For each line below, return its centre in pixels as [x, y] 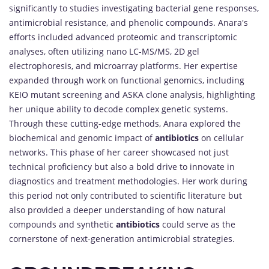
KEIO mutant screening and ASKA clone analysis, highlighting [132, 94]
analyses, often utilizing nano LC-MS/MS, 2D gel [104, 51]
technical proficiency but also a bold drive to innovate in [122, 166]
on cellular [221, 138]
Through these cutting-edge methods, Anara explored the [125, 123]
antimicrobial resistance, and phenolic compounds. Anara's [128, 22]
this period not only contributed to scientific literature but [125, 195]
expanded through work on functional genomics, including [127, 80]
